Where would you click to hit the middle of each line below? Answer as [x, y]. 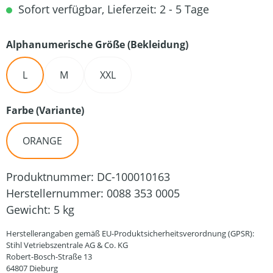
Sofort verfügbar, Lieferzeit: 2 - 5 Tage [112, 9]
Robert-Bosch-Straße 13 [49, 257]
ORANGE [42, 141]
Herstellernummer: [56, 193]
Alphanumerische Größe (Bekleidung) [97, 44]
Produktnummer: [51, 177]
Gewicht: [30, 210]
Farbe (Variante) [45, 110]
